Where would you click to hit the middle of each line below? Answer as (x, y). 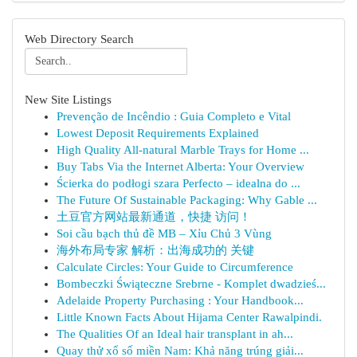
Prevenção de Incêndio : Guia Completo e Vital (174, 116)
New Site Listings (68, 100)
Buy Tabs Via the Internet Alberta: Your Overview (180, 167)
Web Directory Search (79, 39)
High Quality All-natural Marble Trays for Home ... (183, 150)
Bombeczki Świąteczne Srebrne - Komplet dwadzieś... (191, 284)
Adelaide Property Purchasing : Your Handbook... (180, 300)
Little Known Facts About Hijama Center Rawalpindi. (189, 317)
